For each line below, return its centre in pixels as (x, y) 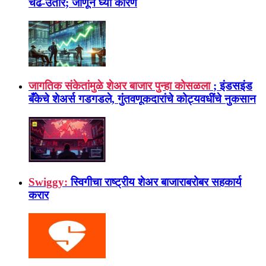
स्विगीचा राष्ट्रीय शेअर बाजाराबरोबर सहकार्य (156, 182)
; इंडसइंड (233, 86)
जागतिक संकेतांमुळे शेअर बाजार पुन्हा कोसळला (119, 86)
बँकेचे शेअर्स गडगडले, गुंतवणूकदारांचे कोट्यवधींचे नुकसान (142, 99)
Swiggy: (48, 182)
